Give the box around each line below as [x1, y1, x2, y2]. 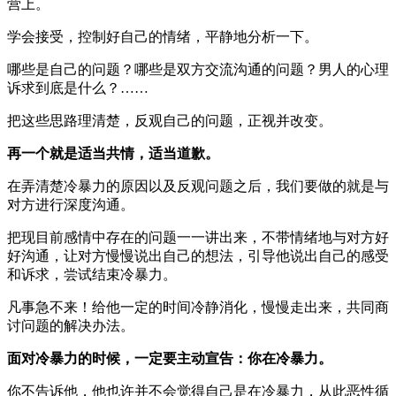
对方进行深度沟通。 [7, 196, 134, 212]
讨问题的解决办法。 [7, 317, 134, 333]
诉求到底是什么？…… [7, 80, 148, 95]
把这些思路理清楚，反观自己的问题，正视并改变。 [7, 112, 332, 128]
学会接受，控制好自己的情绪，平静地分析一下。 [7, 28, 318, 44]
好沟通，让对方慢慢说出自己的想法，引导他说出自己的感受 [7, 247, 389, 263]
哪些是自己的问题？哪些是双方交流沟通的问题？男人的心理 [7, 61, 389, 77]
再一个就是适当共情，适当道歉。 [7, 145, 219, 161]
